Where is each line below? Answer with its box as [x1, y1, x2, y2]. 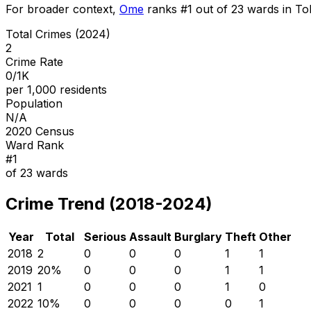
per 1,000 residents [6, 82, 107, 96]
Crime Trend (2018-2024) [6, 193, 212, 214]
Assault [129, 229, 171, 244]
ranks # [147, 1, 187, 16]
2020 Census [6, 124, 74, 138]
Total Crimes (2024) [6, 26, 110, 41]
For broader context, [6, 1, 116, 16]
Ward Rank [6, 137, 64, 152]
